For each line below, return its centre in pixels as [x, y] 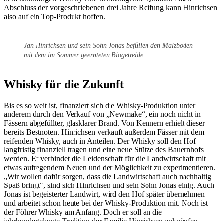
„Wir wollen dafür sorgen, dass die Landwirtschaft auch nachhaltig [108, 176]
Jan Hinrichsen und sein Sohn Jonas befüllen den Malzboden [108, 46]
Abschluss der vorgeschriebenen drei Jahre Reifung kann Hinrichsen [110, 8]
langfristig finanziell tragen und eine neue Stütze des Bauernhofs [104, 149]
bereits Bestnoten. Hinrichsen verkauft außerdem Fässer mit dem [104, 132]
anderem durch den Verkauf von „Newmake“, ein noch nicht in [102, 114]
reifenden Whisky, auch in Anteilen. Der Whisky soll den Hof [100, 141]
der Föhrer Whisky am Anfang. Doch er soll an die [83, 212]
